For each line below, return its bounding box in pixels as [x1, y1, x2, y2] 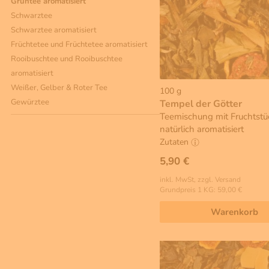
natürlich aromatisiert [160, 123, 244, 136]
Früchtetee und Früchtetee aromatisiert [11, 38, 148, 50]
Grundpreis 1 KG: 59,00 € [160, 184, 242, 195]
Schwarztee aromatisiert [11, 24, 97, 35]
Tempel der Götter [160, 97, 242, 111]
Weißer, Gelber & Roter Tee [11, 82, 107, 93]
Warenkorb [210, 205, 258, 218]
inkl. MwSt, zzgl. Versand [160, 174, 241, 184]
